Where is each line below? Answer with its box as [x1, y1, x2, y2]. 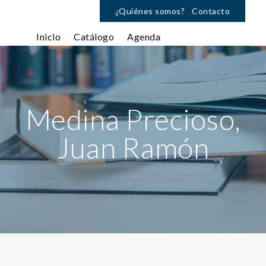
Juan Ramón [57, 131, 209, 164]
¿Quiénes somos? [115, 6, 185, 16]
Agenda [127, 31, 160, 42]
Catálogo [74, 31, 114, 42]
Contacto [192, 6, 230, 16]
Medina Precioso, [25, 102, 241, 136]
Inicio [36, 31, 61, 42]
